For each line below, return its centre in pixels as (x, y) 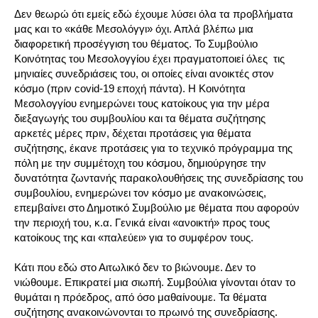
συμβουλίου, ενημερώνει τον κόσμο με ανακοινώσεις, (140, 193)
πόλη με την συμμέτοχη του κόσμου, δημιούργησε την (140, 163)
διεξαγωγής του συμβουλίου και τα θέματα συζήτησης (140, 119)
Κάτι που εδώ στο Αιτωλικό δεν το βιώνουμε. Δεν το (135, 268)
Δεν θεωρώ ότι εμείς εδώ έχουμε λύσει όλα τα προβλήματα (154, 14)
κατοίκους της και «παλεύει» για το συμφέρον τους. (134, 238)
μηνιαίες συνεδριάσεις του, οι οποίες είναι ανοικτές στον (144, 74)
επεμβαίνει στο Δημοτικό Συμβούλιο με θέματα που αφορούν (157, 208)
